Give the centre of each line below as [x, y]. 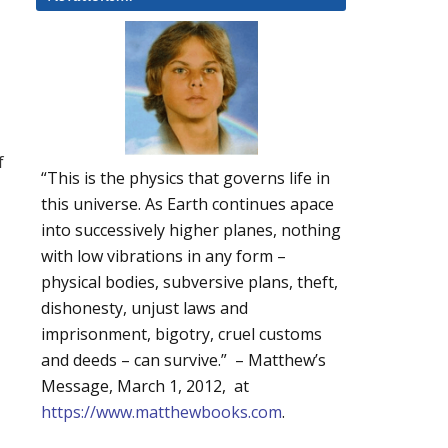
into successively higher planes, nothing [191, 230]
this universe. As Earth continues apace [187, 204]
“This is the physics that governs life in [185, 178]
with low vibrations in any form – [163, 256]
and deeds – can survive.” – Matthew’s [183, 360]
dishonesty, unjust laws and [144, 308]
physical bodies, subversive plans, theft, [189, 282]
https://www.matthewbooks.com [161, 412]
